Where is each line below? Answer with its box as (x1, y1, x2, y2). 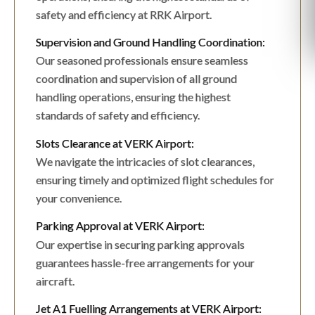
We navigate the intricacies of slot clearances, (36, 154, 255, 168)
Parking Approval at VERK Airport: (36, 219, 205, 233)
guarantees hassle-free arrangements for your (36, 255, 255, 269)
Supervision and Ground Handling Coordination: (36, 34, 265, 49)
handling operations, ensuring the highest (36, 90, 231, 104)
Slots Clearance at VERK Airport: (36, 136, 194, 150)
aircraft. (36, 274, 75, 288)
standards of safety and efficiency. (36, 108, 200, 122)
